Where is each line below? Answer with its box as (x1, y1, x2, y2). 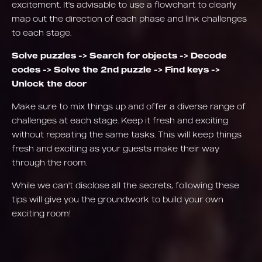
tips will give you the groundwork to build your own (12, 194, 223, 204)
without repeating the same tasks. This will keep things (12, 129, 242, 139)
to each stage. (12, 27, 71, 37)
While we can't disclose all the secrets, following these (12, 180, 239, 190)
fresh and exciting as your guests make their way (12, 143, 219, 153)
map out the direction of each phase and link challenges (12, 13, 247, 23)
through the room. (12, 157, 89, 167)
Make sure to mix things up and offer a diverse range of (12, 101, 246, 111)
